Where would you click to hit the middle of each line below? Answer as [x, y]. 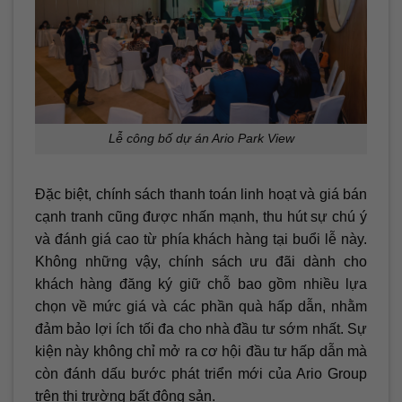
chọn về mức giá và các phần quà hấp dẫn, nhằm [201, 307]
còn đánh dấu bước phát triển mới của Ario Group [201, 374]
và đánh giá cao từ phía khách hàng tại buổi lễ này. [201, 240]
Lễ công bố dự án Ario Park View [201, 139]
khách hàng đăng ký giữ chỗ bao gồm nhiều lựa [201, 284]
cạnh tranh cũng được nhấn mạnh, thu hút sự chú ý [201, 217]
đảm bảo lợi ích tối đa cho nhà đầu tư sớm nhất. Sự [201, 329]
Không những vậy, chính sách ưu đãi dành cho [201, 262]
